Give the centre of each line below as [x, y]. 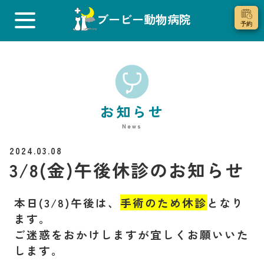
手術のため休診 [164, 202]
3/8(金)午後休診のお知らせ [127, 169]
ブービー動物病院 [144, 19]
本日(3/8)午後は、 [67, 202]
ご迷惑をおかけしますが [82, 234]
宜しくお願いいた [200, 234]
